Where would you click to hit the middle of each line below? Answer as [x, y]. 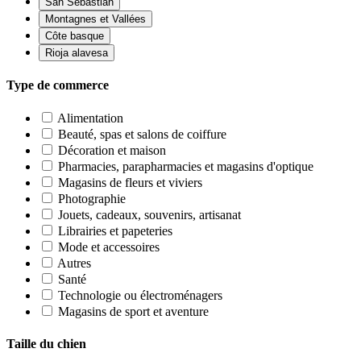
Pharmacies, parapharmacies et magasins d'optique [186, 167]
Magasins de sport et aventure [133, 312]
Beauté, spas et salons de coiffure [142, 135]
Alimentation [90, 118]
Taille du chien [46, 343]
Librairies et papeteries [115, 231]
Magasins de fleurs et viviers [130, 183]
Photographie [92, 199]
